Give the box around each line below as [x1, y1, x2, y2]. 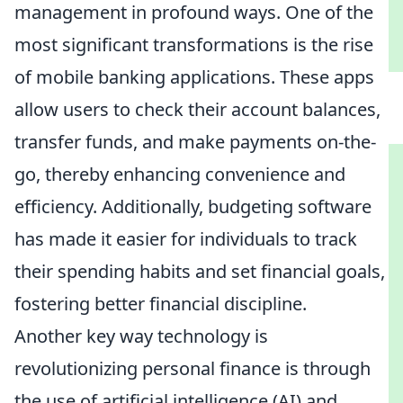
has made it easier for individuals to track [14, 227, 357, 251]
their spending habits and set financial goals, [14, 259, 385, 283]
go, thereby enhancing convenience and [14, 162, 345, 186]
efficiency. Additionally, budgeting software [14, 194, 372, 219]
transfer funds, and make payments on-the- [14, 130, 376, 154]
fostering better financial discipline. [14, 291, 307, 316]
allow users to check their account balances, [14, 97, 381, 121]
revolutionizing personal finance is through [14, 356, 371, 381]
